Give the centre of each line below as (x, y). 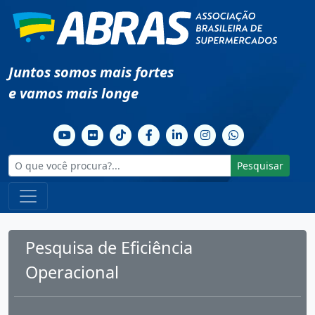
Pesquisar (260, 165)
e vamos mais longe (73, 93)
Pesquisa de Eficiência (109, 247)
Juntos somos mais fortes (91, 72)
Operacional (72, 272)
